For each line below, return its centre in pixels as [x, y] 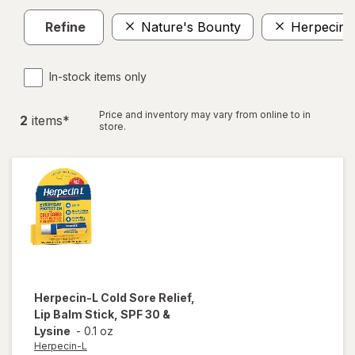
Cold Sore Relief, [148, 297]
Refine [65, 27]
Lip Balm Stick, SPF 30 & [102, 314]
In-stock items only [98, 76]
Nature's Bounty [191, 27]
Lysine [52, 330]
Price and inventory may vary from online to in [205, 114]
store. [113, 126]
